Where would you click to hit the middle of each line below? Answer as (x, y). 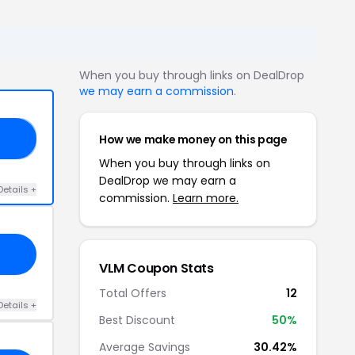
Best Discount (137, 320)
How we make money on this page (193, 139)
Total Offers (133, 293)
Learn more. (206, 198)
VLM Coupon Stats (157, 268)
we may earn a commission (157, 91)
